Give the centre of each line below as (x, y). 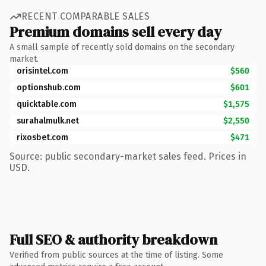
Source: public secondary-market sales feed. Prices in (128, 156)
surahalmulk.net (48, 121)
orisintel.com (42, 71)
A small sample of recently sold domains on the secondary (122, 47)
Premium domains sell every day (115, 31)
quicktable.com (47, 104)
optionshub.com (49, 87)
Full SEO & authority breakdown (113, 239)
